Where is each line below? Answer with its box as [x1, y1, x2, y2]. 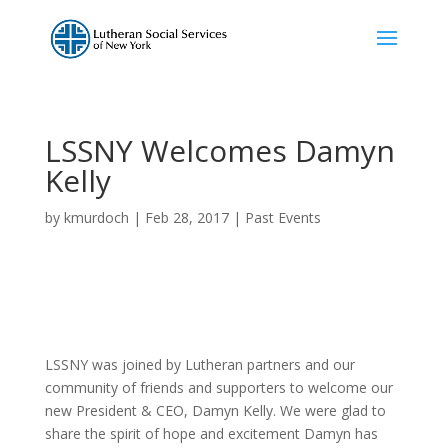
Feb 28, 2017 [144, 208, 229, 227]
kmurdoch [63, 208, 129, 227]
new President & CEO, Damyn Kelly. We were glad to [44, 401, 386, 420]
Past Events [244, 208, 321, 227]
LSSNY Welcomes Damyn [44, 130, 395, 171]
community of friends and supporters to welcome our [44, 378, 393, 397]
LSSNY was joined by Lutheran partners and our [44, 355, 355, 374]
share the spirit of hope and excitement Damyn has [44, 424, 378, 443]
